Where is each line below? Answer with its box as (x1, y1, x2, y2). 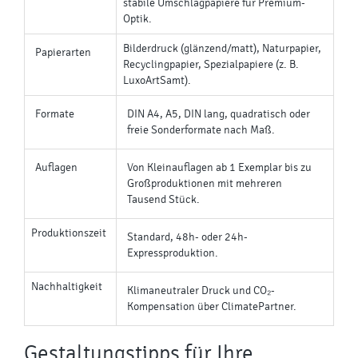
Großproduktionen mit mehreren (127, 177, 282, 189)
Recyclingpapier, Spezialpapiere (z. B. (123, 58, 299, 70)
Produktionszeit (31, 227, 106, 239)
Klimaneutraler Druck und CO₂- (127, 284, 275, 296)
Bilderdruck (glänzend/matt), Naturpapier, (123, 42, 321, 54)
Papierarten (35, 46, 91, 58)
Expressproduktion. (127, 247, 218, 259)
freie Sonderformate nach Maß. (127, 124, 275, 136)
